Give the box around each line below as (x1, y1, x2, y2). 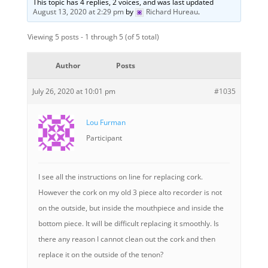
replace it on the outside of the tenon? (38, 249, 163, 260)
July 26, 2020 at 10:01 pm (32, 86, 115, 96)
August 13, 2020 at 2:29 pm (32, 7, 124, 17)
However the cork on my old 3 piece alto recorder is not (38, 187, 222, 197)
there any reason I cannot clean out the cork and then (38, 234, 215, 244)
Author (56, 60, 81, 71)
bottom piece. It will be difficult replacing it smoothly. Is (38, 218, 219, 229)
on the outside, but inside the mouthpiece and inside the (38, 203, 224, 213)
